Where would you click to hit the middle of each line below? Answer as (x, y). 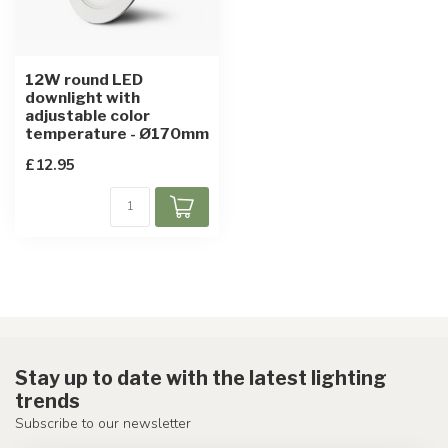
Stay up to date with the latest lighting (201, 378)
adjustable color (87, 115)
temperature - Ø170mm (117, 133)
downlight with (82, 97)
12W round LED (84, 79)
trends (47, 401)
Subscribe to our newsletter (103, 423)
